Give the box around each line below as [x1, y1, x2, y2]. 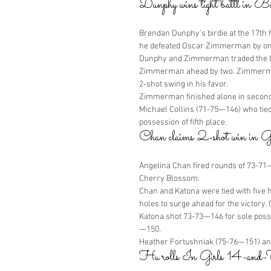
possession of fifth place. [139, 117, 227, 128]
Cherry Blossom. [139, 174, 200, 184]
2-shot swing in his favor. [139, 79, 229, 90]
